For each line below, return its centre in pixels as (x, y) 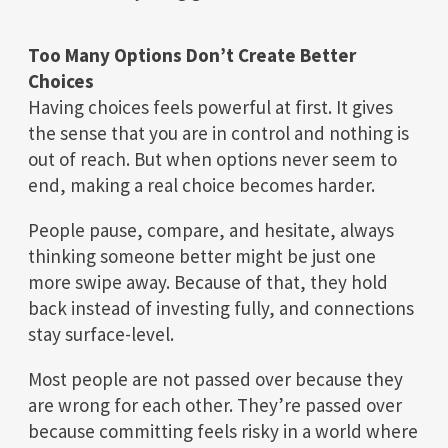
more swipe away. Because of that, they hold (208, 281)
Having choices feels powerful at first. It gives (210, 106)
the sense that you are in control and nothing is (218, 132)
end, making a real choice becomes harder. (201, 184)
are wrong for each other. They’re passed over (215, 404)
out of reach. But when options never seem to (212, 158)
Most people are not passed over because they (215, 378)
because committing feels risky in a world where (223, 430)
